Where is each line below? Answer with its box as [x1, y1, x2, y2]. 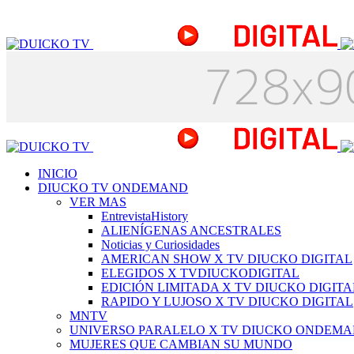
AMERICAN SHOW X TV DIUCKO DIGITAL [101, 251, 352, 265]
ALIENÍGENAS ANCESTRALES [101, 223, 281, 237]
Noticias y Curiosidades [101, 237, 220, 251]
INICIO [38, 166, 77, 180]
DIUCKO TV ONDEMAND [38, 180, 188, 194]
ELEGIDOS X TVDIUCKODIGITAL [101, 265, 299, 280]
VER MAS [70, 194, 126, 209]
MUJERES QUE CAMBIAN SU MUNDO [70, 337, 292, 351]
